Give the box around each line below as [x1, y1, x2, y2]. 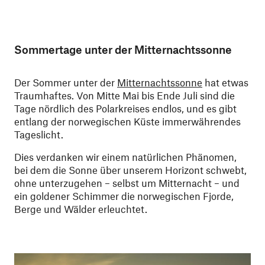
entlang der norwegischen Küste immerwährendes [14, 115, 241, 127]
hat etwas [202, 76, 248, 88]
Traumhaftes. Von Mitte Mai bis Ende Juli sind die [14, 89, 235, 101]
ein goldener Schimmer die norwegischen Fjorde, [14, 189, 234, 202]
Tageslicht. [14, 128, 63, 140]
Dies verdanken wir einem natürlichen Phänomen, [14, 150, 237, 163]
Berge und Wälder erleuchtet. [14, 202, 147, 215]
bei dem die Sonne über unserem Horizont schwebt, [14, 163, 247, 176]
